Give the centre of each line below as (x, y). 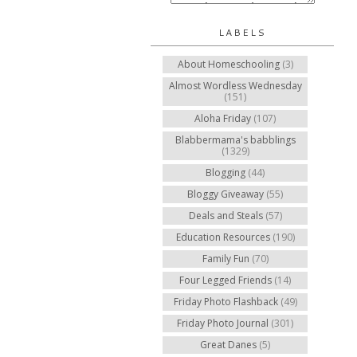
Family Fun (226, 259)
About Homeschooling (228, 64)
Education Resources (223, 237)
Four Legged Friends (226, 280)
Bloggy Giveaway (226, 194)
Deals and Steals (226, 216)
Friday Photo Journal (223, 323)
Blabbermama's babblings (235, 140)
